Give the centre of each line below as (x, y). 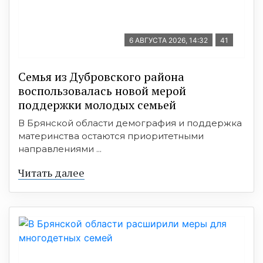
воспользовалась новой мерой (102, 90)
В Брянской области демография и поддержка (130, 123)
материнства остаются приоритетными (111, 136)
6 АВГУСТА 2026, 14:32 (168, 40)
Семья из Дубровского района (101, 76)
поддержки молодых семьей (100, 104)
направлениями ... (60, 149)
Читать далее (51, 172)
